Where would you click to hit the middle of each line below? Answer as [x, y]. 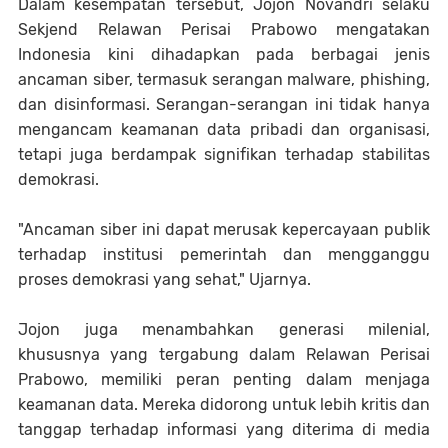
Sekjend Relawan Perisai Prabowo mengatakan [224, 29]
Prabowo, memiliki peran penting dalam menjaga [224, 379]
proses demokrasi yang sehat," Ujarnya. [164, 279]
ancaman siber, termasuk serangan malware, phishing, [224, 79]
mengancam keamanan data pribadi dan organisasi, [224, 129]
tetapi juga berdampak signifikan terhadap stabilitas [224, 154]
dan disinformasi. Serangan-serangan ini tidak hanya [224, 104]
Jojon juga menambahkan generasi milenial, [224, 329]
